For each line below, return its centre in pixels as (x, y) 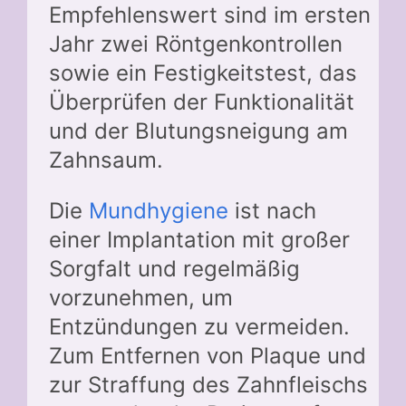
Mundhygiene (159, 211)
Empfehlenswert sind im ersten (210, 15)
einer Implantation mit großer (199, 240)
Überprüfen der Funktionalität (202, 102)
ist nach (272, 211)
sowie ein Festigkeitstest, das (203, 73)
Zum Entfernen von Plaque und (208, 356)
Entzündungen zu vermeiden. (199, 327)
